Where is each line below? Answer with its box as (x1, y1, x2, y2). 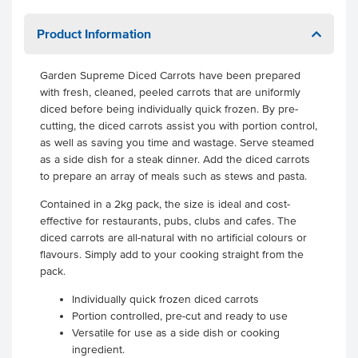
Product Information (37, 26, 151, 41)
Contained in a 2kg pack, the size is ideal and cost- (40, 198, 290, 210)
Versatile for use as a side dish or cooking (72, 327, 280, 339)
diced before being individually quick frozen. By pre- (40, 103, 298, 115)
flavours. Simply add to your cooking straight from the (40, 249, 304, 261)
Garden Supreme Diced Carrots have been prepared (40, 70, 300, 82)
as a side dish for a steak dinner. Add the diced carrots (40, 153, 310, 165)
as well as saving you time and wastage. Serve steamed (40, 137, 314, 149)
